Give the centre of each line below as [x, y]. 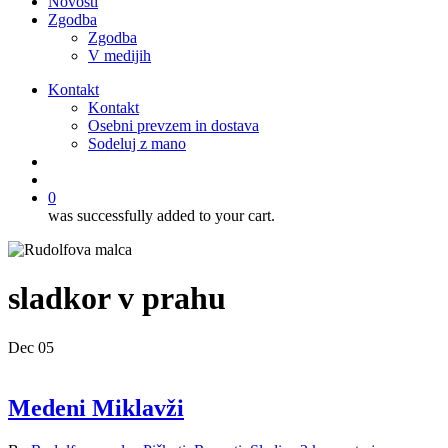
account [71, 178]
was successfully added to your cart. [161, 215]
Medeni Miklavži [96, 407]
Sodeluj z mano [137, 143]
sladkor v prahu [117, 298]
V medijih [119, 55]
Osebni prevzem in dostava [173, 125]
